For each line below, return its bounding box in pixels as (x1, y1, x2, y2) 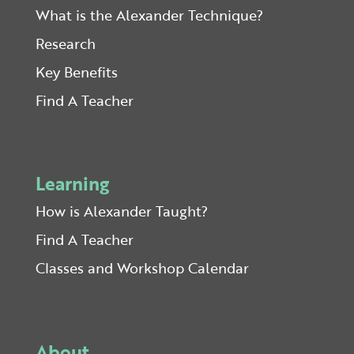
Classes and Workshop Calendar (35, 258, 249, 279)
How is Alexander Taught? (35, 201, 208, 222)
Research (35, 33, 96, 55)
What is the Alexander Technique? (35, 5, 263, 26)
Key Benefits (35, 62, 118, 83)
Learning (35, 170, 109, 198)
